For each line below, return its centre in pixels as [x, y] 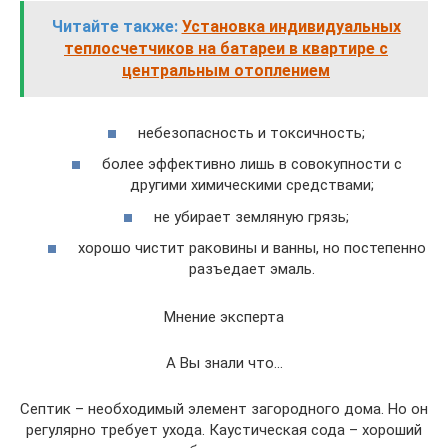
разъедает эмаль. [251, 269]
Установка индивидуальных [291, 26]
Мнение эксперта [224, 317]
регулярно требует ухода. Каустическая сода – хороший [224, 430]
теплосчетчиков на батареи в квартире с [226, 48]
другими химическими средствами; [251, 185]
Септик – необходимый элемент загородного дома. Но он [224, 409]
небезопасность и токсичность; [251, 132]
